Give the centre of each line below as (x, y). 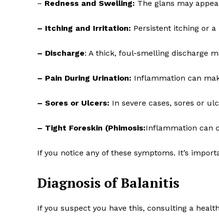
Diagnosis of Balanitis (108, 183)
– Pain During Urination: (84, 78)
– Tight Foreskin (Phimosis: (91, 128)
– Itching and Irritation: (84, 28)
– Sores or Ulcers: (73, 103)
